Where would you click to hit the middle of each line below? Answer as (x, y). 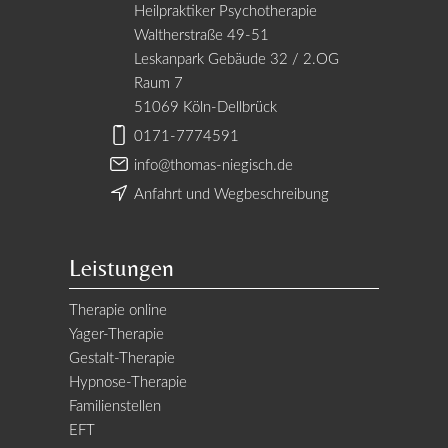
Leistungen (121, 267)
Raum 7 (158, 83)
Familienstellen (115, 406)
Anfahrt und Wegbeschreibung (231, 194)
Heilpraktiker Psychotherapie (225, 11)
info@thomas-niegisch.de (213, 165)
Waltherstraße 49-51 (201, 35)
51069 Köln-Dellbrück (205, 107)
